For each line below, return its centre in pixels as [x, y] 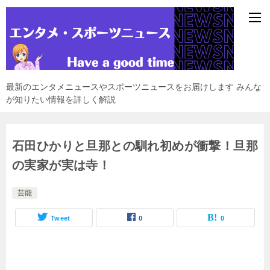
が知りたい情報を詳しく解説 [61, 100]
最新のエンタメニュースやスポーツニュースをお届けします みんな [134, 87]
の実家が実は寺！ [61, 165]
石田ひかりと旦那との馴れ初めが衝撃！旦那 [135, 146]
